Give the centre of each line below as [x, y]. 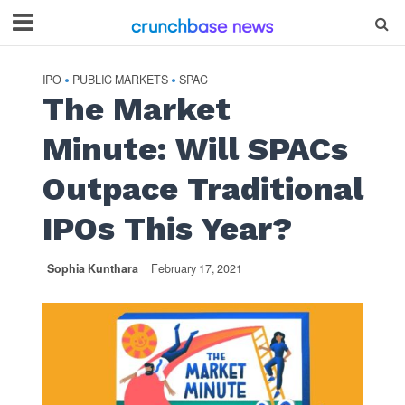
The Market [136, 109]
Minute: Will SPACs [195, 149]
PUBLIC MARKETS [120, 80]
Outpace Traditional [202, 189]
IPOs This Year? [167, 229]
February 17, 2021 [196, 268]
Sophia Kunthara [92, 268]
